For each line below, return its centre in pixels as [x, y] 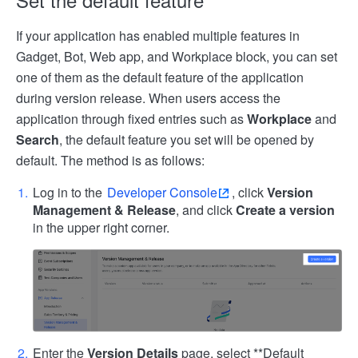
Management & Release [104, 210]
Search [38, 140]
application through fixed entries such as [131, 119]
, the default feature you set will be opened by [187, 140]
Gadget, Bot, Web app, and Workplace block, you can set [177, 57]
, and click [206, 210]
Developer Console [162, 193]
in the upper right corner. [101, 228]
